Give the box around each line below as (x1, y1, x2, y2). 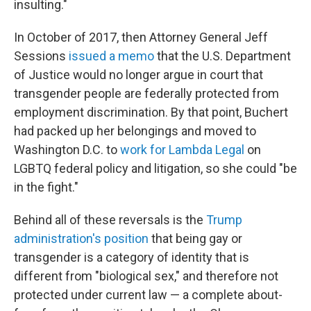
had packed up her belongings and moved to (14, 124, 256, 139)
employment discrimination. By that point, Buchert (14, 105, 288, 120)
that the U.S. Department (154, 49, 291, 64)
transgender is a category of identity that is (14, 250, 249, 265)
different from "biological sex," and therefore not (14, 269, 278, 284)
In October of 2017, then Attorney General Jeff (14, 30, 268, 45)
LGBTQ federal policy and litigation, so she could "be (14, 161, 297, 176)
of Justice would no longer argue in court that (14, 67, 263, 83)
